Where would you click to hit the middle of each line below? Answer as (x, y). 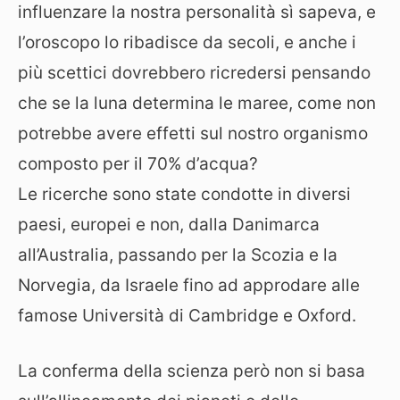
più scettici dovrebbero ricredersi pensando (194, 72)
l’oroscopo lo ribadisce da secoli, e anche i (187, 42)
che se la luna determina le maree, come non (197, 103)
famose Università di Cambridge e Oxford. (187, 315)
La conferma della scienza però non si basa (192, 371)
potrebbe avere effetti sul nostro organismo (193, 133)
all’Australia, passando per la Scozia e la (178, 254)
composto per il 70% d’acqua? (138, 163)
